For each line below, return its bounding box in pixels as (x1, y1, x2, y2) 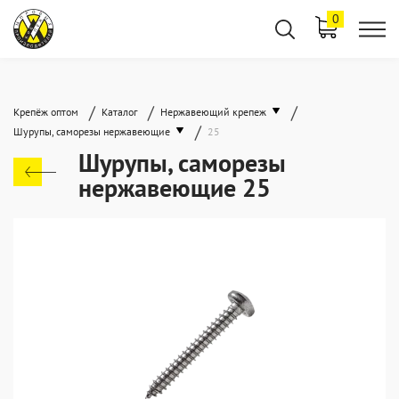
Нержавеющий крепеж (160, 105, 266, 118)
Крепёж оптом (13, 105, 78, 118)
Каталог (102, 105, 137, 118)
